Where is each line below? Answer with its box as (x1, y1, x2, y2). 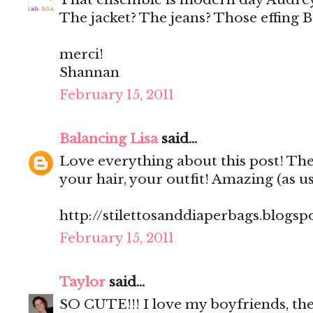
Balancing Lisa (59, 131, 158, 147)
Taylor (59, 274, 105, 291)
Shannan (59, 64, 119, 81)
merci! (59, 46, 103, 63)
